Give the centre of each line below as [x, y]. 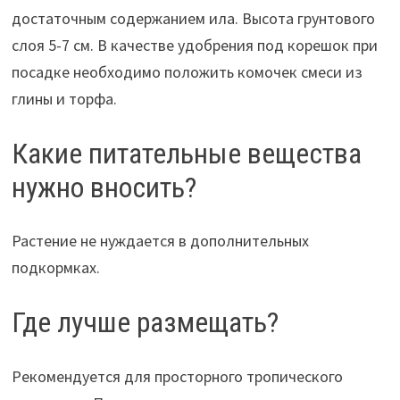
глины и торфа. [64, 98]
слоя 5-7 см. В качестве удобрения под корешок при [194, 45]
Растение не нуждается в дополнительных [160, 241]
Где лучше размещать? [145, 323]
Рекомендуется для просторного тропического [177, 376]
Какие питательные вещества [186, 153]
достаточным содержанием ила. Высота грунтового [193, 18]
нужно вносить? [104, 187]
